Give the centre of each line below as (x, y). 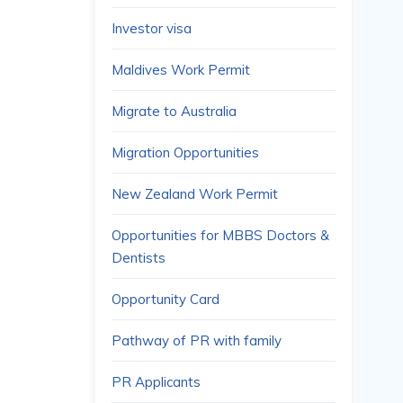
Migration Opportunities (185, 152)
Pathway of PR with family (197, 340)
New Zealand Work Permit (195, 194)
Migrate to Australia (174, 111)
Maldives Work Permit (181, 70)
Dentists (139, 258)
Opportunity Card (166, 299)
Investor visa (152, 28)
